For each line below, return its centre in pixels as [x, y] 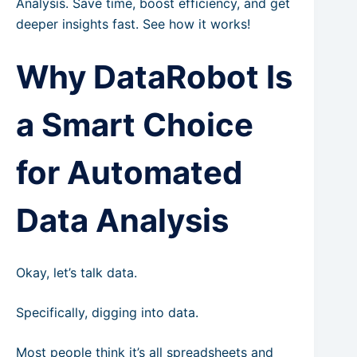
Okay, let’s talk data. [76, 273]
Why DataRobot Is [154, 77]
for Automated [129, 173]
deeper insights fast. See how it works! [133, 24]
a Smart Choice [135, 125]
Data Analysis [122, 220]
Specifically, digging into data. [107, 312]
